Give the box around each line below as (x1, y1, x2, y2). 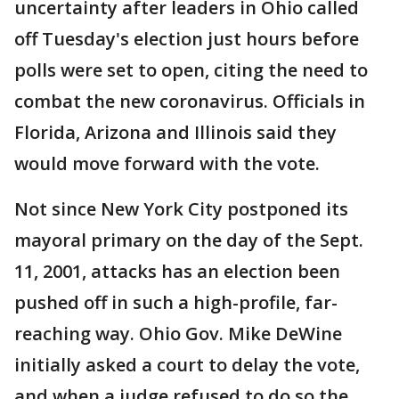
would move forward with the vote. (14, 151, 320, 175)
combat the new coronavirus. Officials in (14, 89, 365, 113)
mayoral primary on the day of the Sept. (14, 228, 363, 252)
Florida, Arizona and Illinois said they (14, 120, 337, 144)
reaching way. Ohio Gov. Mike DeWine (14, 322, 342, 346)
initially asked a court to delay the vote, (14, 353, 360, 377)
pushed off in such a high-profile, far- (14, 290, 338, 314)
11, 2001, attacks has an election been (14, 259, 340, 283)
